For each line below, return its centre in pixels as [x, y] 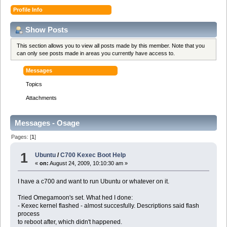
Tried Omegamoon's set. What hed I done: [75, 198]
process [28, 214]
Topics [34, 84]
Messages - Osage [47, 123]
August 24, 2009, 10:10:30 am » [88, 163]
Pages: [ [22, 137]
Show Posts [47, 29]
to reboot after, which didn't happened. [70, 222]
